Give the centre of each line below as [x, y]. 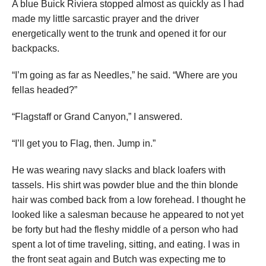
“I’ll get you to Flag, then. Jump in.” [84, 144]
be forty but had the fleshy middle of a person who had [125, 230]
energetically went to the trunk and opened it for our [119, 34]
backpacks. [36, 49]
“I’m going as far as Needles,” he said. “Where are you [125, 75]
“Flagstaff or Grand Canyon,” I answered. [97, 117]
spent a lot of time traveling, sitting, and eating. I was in [126, 245]
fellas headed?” [45, 90]
